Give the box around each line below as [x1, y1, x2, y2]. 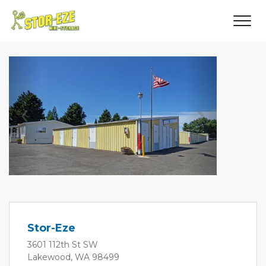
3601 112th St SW [27, 239, 98, 250]
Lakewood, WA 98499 [27, 252, 119, 262]
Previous [23, 116, 75, 131]
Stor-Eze [27, 221, 75, 235]
